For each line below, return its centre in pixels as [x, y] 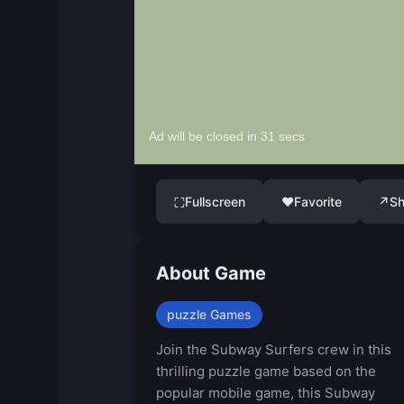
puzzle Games [209, 314]
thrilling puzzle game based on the [266, 371]
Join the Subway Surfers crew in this [273, 349]
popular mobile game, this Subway [265, 393]
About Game [211, 273]
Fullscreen [215, 202]
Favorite [317, 202]
